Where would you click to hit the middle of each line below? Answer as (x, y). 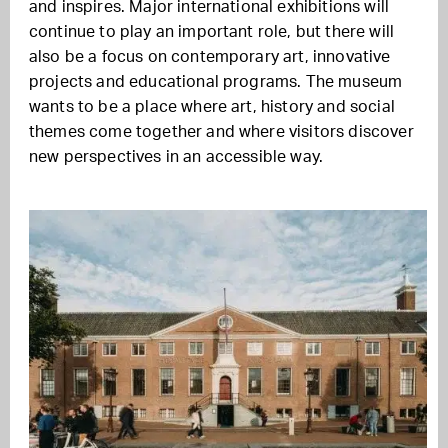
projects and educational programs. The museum (216, 82)
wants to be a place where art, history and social (212, 107)
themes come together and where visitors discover (221, 132)
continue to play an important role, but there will (212, 32)
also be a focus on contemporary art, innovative (210, 57)
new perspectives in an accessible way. (176, 157)
